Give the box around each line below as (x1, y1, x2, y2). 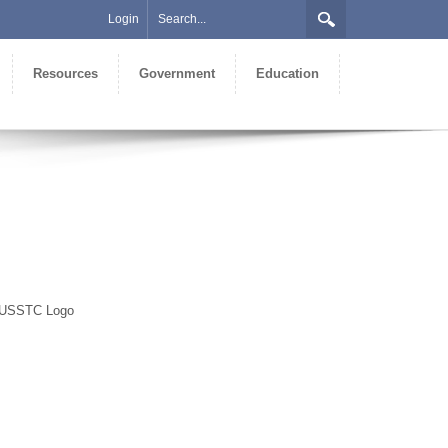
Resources (33, 66, 98, 81)
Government (139, 66, 215, 81)
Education (256, 66, 319, 81)
